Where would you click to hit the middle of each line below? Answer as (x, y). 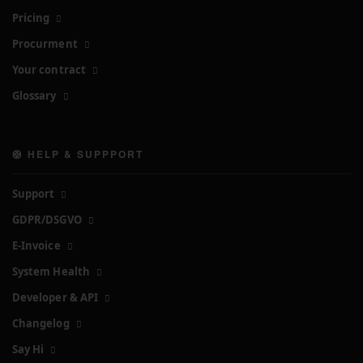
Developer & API (55, 297)
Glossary (34, 95)
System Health (51, 271)
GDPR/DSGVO (47, 219)
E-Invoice (36, 245)
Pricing (31, 17)
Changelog (41, 323)
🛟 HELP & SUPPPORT (78, 154)
